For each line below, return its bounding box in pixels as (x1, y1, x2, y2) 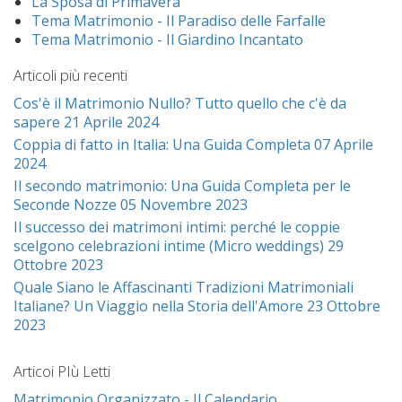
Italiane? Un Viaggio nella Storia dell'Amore (13, 295, 307, 316)
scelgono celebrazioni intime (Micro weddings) (13, 235, 328, 256)
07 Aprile (314, 134, 373, 154)
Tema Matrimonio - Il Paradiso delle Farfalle (31, 10, 326, 31)
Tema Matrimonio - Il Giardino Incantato (31, 29, 303, 49)
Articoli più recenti (13, 65, 127, 85)
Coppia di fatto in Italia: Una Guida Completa (13, 134, 314, 154)
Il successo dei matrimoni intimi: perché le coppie (13, 216, 340, 237)
